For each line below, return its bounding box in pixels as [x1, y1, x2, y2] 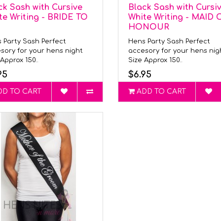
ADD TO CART [136, 88, 186, 95]
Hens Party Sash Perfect [128, 38, 210, 45]
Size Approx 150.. [128, 57, 183, 64]
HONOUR [128, 23, 169, 32]
